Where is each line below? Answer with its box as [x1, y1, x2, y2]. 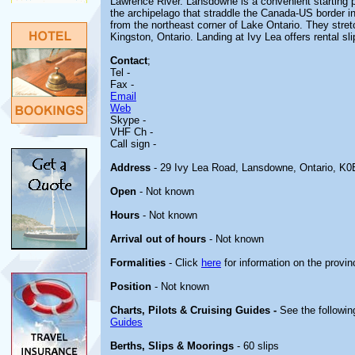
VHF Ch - [110, 126, 153, 138]
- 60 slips [234, 340, 279, 352]
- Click [166, 257, 201, 269]
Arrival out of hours [110, 233, 206, 245]
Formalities [110, 257, 166, 269]
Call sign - [110, 138, 156, 150]
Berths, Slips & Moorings [110, 340, 234, 352]
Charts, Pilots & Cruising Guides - [110, 304, 280, 316]
